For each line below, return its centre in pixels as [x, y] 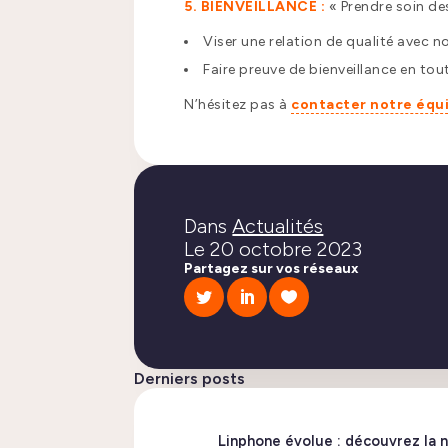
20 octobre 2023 [286, 249]
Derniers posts [190, 379]
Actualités [278, 226]
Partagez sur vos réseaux [272, 269]
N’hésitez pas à [238, 105]
